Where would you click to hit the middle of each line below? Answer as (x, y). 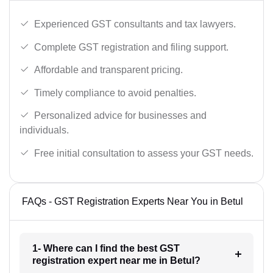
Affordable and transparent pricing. (108, 70)
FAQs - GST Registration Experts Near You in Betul (133, 201)
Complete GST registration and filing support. (131, 47)
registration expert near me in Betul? (116, 260)
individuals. (44, 130)
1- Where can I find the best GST (106, 248)
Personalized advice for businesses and (120, 116)
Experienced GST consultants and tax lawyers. (135, 24)
